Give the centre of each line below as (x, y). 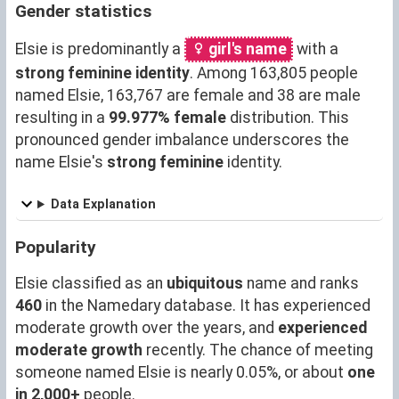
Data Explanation (104, 204)
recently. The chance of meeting (258, 350)
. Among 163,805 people (274, 73)
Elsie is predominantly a (100, 49)
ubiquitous (205, 283)
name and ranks (301, 283)
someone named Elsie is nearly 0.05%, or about (181, 372)
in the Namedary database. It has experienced (206, 305)
